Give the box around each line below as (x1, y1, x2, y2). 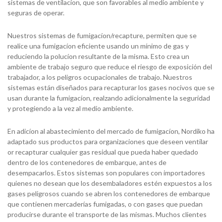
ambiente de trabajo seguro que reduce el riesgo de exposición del (7, 62, 212, 71)
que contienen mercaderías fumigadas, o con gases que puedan (7, 200, 203, 208)
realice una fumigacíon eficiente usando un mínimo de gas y (7, 42, 189, 50)
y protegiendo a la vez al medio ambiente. (7, 104, 133, 112)
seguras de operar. (7, 8, 64, 17)
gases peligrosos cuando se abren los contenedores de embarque (7, 189, 210, 198)
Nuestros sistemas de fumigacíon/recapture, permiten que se (7, 31, 197, 40)
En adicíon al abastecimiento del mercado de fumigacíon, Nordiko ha (7, 127, 215, 135)
